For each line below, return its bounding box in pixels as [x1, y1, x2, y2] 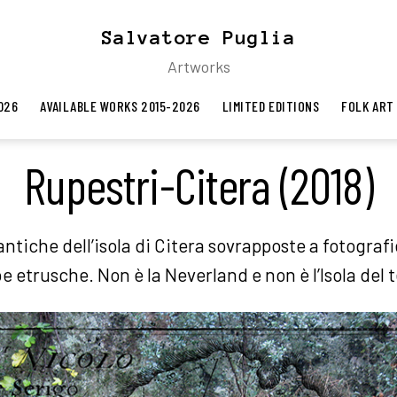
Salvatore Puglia [101, 27, 296, 48]
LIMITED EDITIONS [222, 97, 320, 114]
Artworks [167, 57, 230, 76]
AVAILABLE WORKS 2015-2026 [40, 97, 200, 114]
